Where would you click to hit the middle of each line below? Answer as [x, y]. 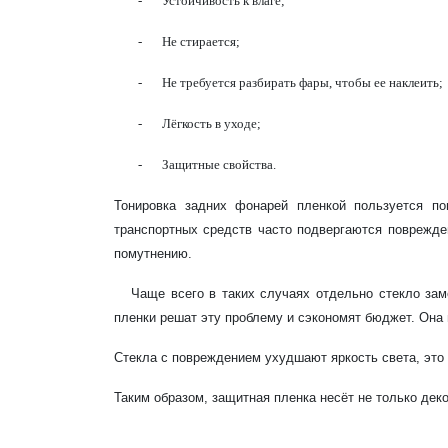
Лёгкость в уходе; [211, 123]
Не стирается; [201, 41]
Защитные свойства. [219, 164]
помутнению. [153, 253]
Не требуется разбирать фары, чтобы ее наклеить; [302, 82]
